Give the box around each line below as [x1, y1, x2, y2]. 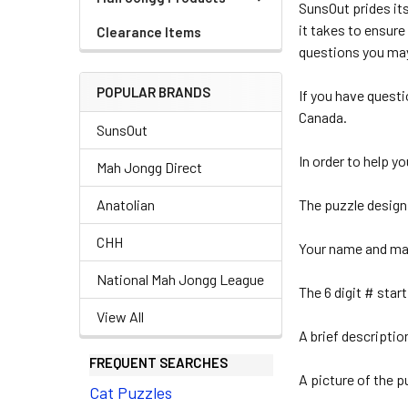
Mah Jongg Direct [97, 158, 202, 176]
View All [97, 308, 144, 325]
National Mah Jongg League [97, 270, 264, 288]
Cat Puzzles [88, 382, 172, 403]
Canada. [299, 108, 348, 126]
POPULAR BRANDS [97, 84, 210, 100]
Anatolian [97, 196, 155, 213]
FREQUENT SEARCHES [88, 354, 228, 371]
